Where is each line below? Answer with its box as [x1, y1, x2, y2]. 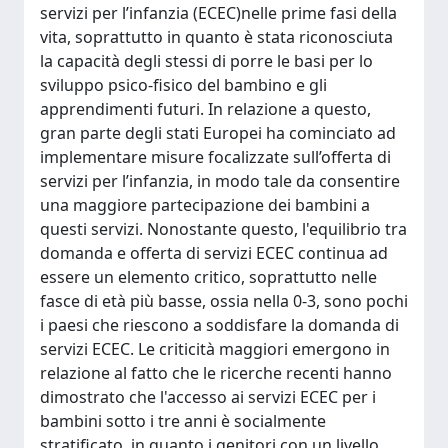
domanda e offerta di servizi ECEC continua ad [40, 242, 388, 264]
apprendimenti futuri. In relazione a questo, [40, 98, 371, 120]
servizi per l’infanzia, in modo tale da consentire [40, 170, 400, 192]
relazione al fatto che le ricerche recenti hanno [40, 362, 392, 384]
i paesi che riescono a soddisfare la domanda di [40, 314, 399, 336]
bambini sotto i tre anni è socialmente [40, 410, 326, 432]
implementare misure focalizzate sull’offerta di [40, 146, 391, 168]
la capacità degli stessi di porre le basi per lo [40, 50, 373, 72]
